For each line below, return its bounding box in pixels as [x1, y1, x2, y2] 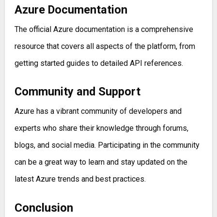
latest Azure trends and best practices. [14, 174, 146, 184]
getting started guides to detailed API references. [14, 59, 183, 68]
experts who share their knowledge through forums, [14, 124, 188, 133]
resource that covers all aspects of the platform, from [14, 42, 195, 51]
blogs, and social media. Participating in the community [14, 140, 200, 150]
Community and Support [14, 85, 140, 99]
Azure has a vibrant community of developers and [14, 107, 182, 116]
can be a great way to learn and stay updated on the [14, 157, 187, 167]
